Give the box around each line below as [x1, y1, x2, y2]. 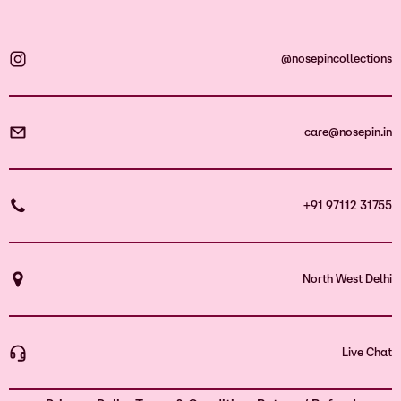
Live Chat [342, 346, 392, 359]
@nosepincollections [281, 52, 392, 65]
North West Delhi [303, 272, 392, 286]
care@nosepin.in [304, 125, 392, 139]
